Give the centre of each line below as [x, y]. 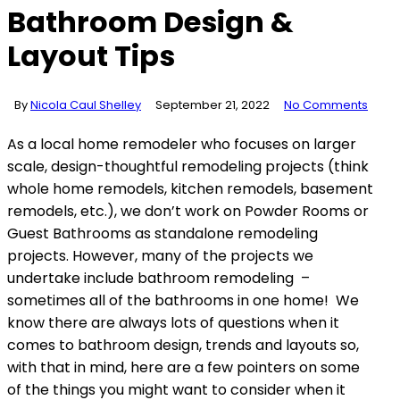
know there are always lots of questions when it [173, 322]
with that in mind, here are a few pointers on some [183, 367]
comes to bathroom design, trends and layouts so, [183, 345]
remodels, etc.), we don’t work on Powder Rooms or [188, 211]
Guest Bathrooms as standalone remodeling [162, 233]
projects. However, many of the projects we [160, 255]
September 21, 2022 [212, 104]
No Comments [326, 104]
